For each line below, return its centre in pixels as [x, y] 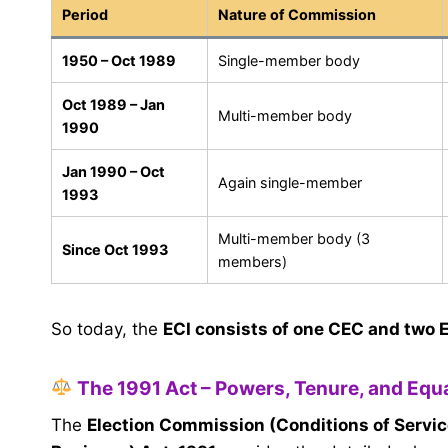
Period [85, 14]
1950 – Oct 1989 [119, 60]
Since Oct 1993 [115, 249]
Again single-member [290, 182]
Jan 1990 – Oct [113, 171]
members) [252, 261]
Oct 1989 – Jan [113, 104]
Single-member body [289, 60]
